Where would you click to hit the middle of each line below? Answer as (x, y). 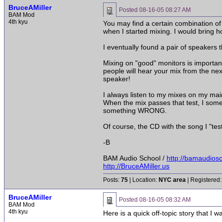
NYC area (172, 180)
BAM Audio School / (135, 158)
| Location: (143, 180)
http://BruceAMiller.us (136, 166)
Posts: (112, 180)
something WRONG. (135, 111)
